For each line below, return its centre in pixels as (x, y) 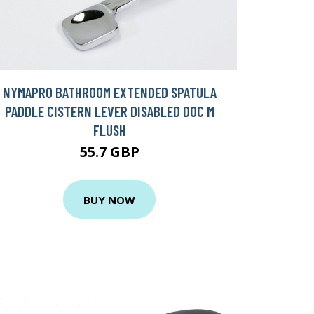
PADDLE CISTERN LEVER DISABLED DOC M (109, 111)
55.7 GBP (109, 152)
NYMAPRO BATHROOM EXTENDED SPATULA (109, 93)
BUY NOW (109, 199)
